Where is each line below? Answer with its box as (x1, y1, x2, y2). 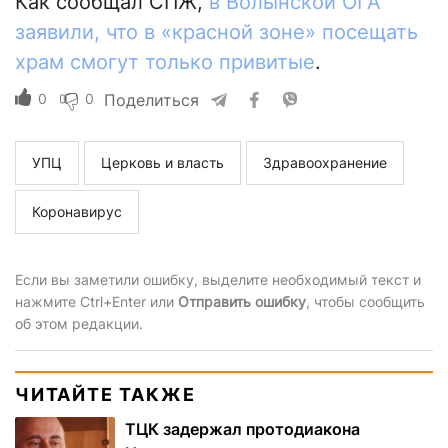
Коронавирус (32, 203, 122, 221)
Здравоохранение (263, 154, 387, 172)
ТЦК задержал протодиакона (125, 419, 360, 440)
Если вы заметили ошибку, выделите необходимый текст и (15, 271, 421, 289)
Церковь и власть (101, 154, 224, 172)
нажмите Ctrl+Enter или (15, 293, 178, 311)
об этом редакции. (15, 315, 143, 333)
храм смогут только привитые (15, 50, 315, 75)
